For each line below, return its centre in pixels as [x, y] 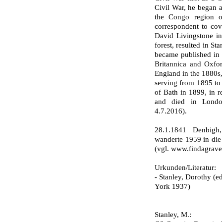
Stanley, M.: [173, 215]
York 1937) [172, 186]
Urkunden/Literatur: [185, 167]
